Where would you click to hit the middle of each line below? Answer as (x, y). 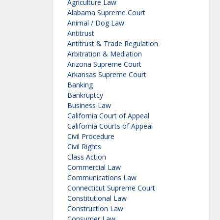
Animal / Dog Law (96, 23)
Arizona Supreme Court (104, 64)
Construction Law (95, 209)
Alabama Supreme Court (106, 13)
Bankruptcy (85, 95)
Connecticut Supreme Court (111, 188)
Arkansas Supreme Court (107, 75)
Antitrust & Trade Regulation (113, 44)
